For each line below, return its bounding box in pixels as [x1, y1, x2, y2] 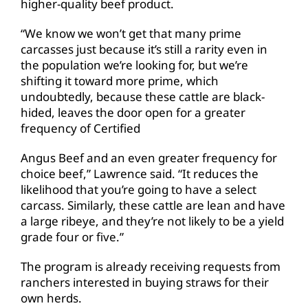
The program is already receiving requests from [21, 258, 280, 274]
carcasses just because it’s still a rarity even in [21, 41, 267, 57]
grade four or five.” [21, 228, 124, 245]
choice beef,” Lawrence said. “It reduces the [21, 165, 258, 181]
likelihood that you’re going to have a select [21, 181, 256, 197]
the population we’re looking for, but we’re [21, 56, 248, 73]
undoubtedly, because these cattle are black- [21, 88, 265, 104]
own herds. [21, 289, 82, 306]
